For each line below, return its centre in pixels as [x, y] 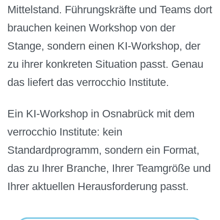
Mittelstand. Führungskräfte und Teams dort [110, 9]
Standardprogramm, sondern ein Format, [103, 150]
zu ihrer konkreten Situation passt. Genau [105, 64]
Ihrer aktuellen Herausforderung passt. [98, 187]
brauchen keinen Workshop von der [91, 27]
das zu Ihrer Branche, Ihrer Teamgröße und [109, 168]
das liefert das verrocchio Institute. [88, 82]
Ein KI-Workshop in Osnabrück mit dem [101, 114]
